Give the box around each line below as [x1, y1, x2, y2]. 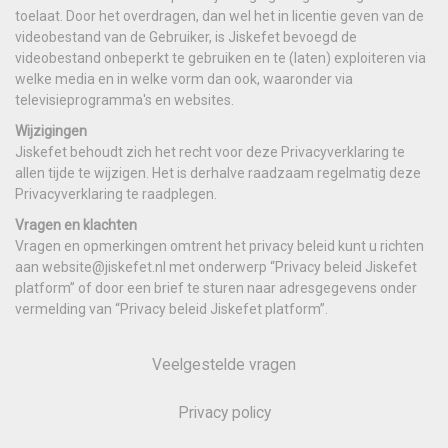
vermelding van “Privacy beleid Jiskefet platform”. [15, 300, 328, 317]
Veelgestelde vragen [152, 356, 296, 374]
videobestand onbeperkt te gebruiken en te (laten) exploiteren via [15, 49, 426, 66]
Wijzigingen [15, 122, 87, 139]
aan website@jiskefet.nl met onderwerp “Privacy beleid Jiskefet [15, 258, 417, 275]
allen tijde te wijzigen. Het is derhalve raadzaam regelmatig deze [15, 164, 421, 181]
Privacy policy [177, 404, 271, 422]
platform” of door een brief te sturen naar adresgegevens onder [15, 279, 417, 296]
